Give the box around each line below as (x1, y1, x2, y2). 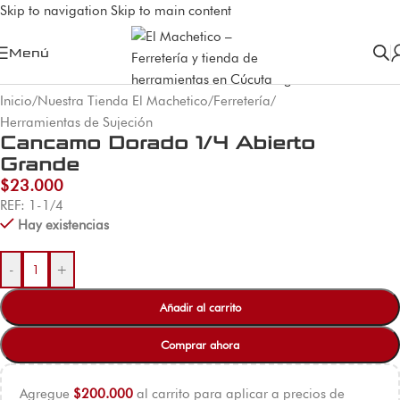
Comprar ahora (161, 337, 239, 352)
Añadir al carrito (159, 299, 241, 314)
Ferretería (213, 92, 271, 109)
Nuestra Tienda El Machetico (37, 92, 208, 109)
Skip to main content (111, 3, 231, 19)
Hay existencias (17, 216, 109, 233)
